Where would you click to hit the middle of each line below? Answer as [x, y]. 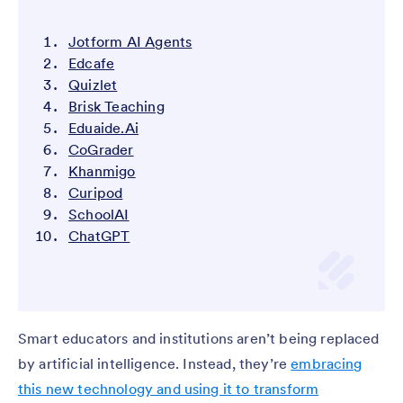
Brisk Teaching [116, 107]
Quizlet [93, 85]
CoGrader [101, 150]
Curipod [96, 193]
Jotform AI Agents [130, 42]
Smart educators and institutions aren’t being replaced [199, 339]
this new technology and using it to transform [169, 389]
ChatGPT [99, 236]
